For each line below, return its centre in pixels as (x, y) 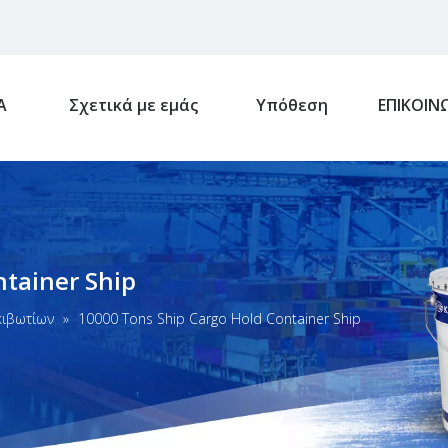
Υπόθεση (291, 105)
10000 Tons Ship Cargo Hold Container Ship (219, 318)
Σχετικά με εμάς (133, 105)
